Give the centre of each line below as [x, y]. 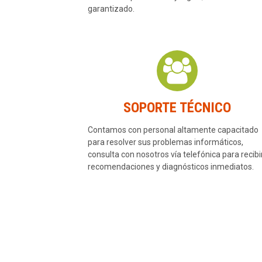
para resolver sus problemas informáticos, [165, 142]
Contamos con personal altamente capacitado [173, 130]
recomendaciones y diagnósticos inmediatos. [170, 167]
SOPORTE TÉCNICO [177, 108]
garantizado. [111, 9]
